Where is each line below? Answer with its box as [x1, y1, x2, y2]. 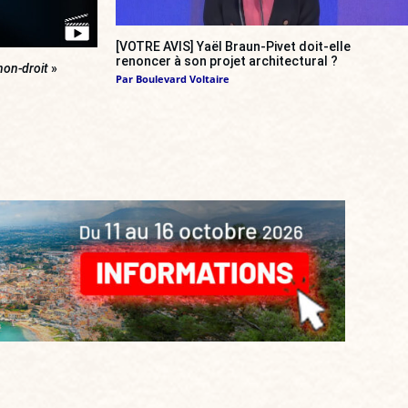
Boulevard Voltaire [136, 72, 229, 87]
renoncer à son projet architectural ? [116, 54, 338, 69]
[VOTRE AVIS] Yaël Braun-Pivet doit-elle [116, 39, 351, 55]
